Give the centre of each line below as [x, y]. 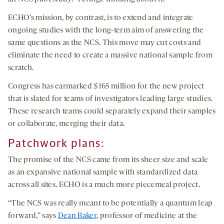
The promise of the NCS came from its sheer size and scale [108, 160]
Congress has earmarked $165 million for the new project [106, 87]
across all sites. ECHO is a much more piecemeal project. [104, 185]
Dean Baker [77, 216]
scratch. [21, 68]
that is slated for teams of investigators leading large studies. [110, 99]
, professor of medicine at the [147, 216]
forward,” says [33, 216]
